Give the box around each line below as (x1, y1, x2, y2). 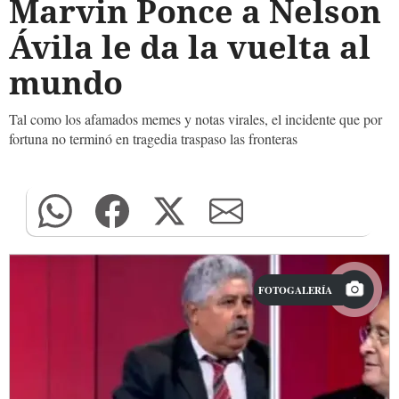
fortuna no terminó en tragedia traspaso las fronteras (9, 129, 297, 148)
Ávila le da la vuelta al (9, 25, 370, 69)
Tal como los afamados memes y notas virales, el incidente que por (9, 110, 382, 128)
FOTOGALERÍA (258, 282, 332, 297)
